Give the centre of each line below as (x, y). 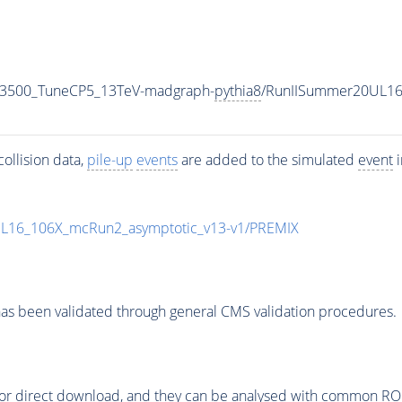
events (157, 159)
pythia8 (237, 90)
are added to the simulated (267, 159)
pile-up (109, 159)
